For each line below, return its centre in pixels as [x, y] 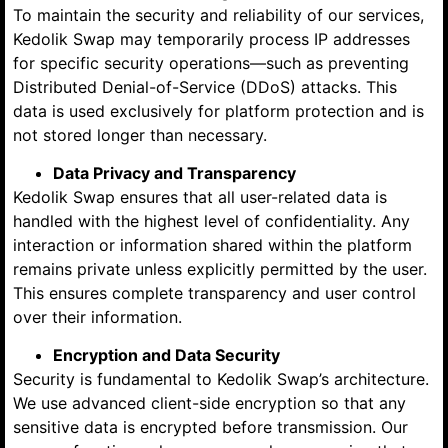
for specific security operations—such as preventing [211, 62]
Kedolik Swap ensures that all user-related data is [200, 196]
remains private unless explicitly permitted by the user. [220, 268]
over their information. [97, 316]
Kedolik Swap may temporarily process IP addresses [211, 38]
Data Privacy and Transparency [174, 172]
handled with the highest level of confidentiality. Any [211, 220]
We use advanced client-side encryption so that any [209, 403]
